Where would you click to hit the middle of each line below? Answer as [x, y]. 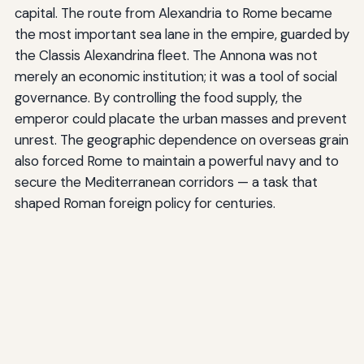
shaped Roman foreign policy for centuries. [145, 204]
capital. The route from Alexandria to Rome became [173, 13]
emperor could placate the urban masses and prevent [180, 119]
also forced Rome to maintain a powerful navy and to [176, 161]
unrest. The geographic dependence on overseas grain [181, 140]
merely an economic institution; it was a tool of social [175, 77]
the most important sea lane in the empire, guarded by [182, 35]
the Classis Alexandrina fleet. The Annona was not [166, 56]
